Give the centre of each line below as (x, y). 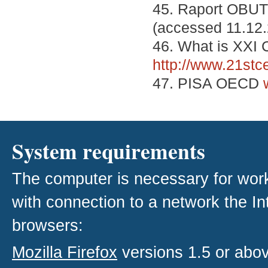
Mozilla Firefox (65, 252)
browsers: (48, 226)
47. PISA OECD (208, 83)
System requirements (109, 151)
